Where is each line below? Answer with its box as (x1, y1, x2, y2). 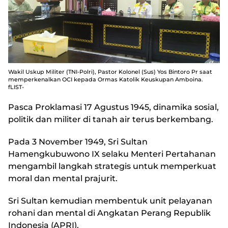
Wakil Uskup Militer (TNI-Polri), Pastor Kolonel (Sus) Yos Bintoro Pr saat (8, 68, 212, 76)
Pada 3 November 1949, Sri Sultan (8, 137, 148, 147)
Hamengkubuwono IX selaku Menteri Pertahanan (8, 149, 216, 159)
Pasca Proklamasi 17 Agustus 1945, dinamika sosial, (8, 102, 219, 112)
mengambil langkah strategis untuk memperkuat (8, 161, 216, 172)
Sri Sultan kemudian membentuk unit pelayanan (8, 196, 212, 206)
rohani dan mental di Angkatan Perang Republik (8, 208, 211, 218)
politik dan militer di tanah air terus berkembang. (8, 115, 213, 125)
